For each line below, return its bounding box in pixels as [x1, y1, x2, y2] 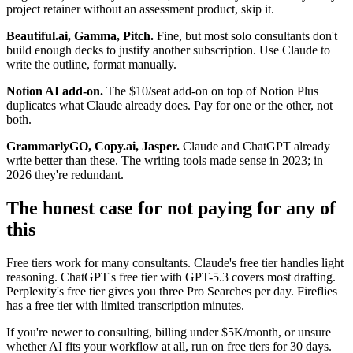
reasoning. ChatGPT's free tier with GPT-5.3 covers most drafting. [6, 269, 336, 284]
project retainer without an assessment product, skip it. [6, 2, 274, 17]
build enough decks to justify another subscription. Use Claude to [6, 43, 330, 58]
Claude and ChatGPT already [180, 139, 330, 154]
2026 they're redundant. [6, 168, 124, 182]
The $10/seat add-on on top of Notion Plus [103, 84, 318, 98]
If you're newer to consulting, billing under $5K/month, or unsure [6, 325, 331, 339]
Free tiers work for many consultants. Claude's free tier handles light [6, 255, 344, 269]
